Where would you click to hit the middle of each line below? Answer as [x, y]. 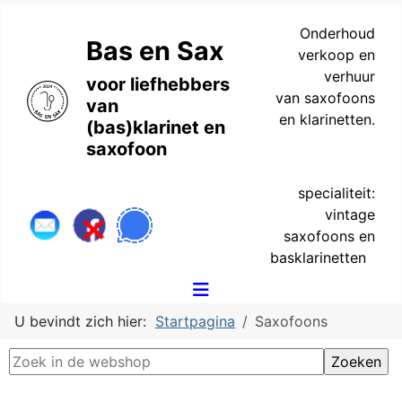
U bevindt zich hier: [85, 321]
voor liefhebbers [158, 84]
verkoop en [336, 55]
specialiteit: [336, 193]
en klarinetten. [327, 119]
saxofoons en [329, 236]
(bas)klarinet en [156, 127]
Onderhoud [337, 33]
